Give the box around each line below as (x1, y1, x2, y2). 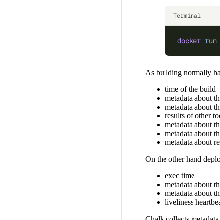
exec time (165, 171, 194, 180)
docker (177, 36, 201, 46)
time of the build (165, 85, 216, 94)
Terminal (173, 12, 201, 20)
